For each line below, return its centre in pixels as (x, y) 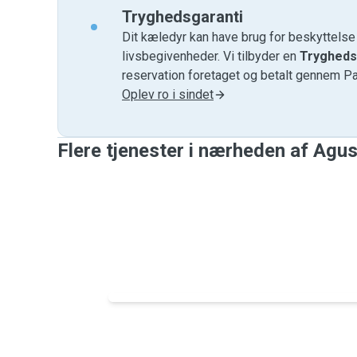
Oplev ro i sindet (168, 94)
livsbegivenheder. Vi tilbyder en (211, 56)
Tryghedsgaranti (182, 17)
